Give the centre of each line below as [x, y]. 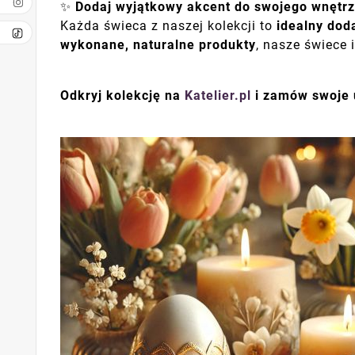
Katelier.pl [218, 95]
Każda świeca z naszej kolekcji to [168, 26]
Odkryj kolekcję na [122, 95]
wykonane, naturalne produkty [158, 45]
